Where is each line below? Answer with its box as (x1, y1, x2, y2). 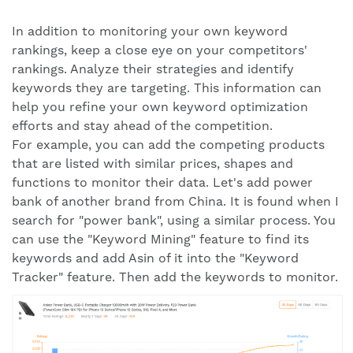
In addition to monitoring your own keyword (12, 24, 288, 39)
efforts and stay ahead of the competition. (12, 118, 273, 134)
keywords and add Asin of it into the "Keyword (12, 251, 299, 266)
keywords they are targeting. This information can (12, 80, 321, 96)
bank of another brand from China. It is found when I (12, 194, 339, 210)
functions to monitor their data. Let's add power (12, 175, 313, 191)
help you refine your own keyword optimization (12, 99, 308, 115)
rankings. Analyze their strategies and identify (12, 61, 294, 77)
